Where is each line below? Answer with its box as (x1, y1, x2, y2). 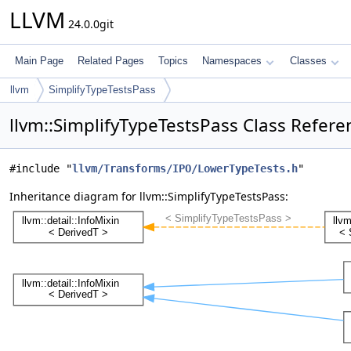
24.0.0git (65, 16, 114, 31)
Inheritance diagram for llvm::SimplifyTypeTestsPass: (9, 189, 288, 204)
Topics (158, 55, 188, 67)
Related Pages (78, 55, 144, 67)
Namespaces (202, 55, 262, 67)
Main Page (15, 55, 63, 67)
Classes (290, 55, 327, 67)
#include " (9, 162, 72, 175)
